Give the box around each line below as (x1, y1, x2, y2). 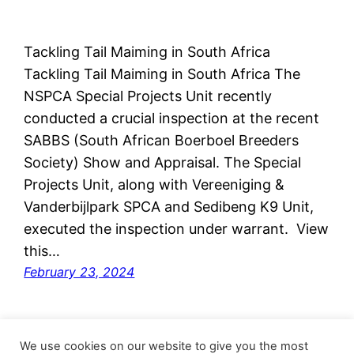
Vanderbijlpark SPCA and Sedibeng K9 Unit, (24, 198, 314, 215)
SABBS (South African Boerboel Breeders (24, 131, 299, 149)
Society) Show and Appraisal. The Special (24, 153, 302, 171)
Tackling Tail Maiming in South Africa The (24, 65, 301, 82)
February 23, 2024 (24, 263, 135, 280)
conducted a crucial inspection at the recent (24, 109, 320, 126)
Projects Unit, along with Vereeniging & (24, 175, 285, 193)
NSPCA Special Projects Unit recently (24, 87, 273, 104)
